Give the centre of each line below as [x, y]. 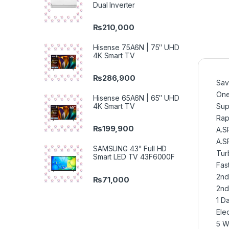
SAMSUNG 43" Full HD [130, 149]
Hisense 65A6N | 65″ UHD [136, 98]
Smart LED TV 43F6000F [134, 157]
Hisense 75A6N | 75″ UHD [136, 47]
